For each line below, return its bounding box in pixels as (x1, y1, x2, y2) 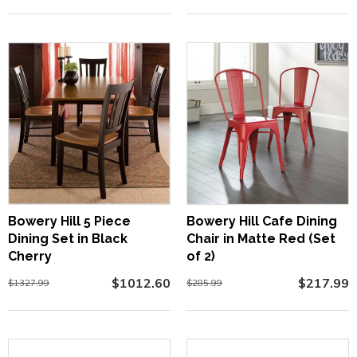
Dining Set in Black (8, 230, 127, 246)
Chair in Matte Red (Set (186, 230, 335, 246)
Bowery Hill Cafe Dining (186, 213, 337, 229)
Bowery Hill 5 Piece (8, 213, 131, 229)
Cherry (8, 248, 52, 264)
